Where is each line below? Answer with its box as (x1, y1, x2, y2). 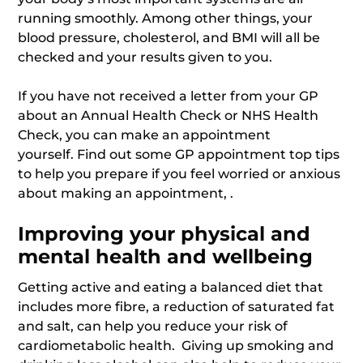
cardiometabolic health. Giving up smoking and (18, 338, 335, 353)
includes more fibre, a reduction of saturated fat (18, 299, 335, 314)
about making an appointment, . (18, 186, 234, 201)
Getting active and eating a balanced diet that (18, 280, 324, 295)
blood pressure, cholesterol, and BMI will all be (18, 30, 321, 45)
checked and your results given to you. (18, 49, 273, 65)
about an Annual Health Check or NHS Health (18, 108, 319, 123)
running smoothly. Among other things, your (18, 11, 314, 26)
